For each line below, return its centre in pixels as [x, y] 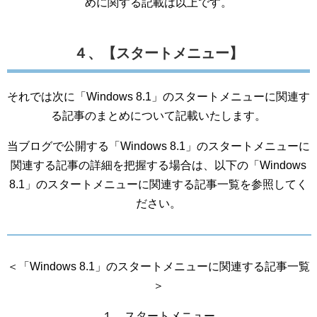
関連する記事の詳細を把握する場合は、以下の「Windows [158, 165]
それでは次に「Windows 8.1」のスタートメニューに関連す [158, 97]
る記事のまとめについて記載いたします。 [158, 116]
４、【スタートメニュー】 [158, 53]
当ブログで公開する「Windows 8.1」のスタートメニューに [158, 146]
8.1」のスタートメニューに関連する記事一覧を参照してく [158, 184]
